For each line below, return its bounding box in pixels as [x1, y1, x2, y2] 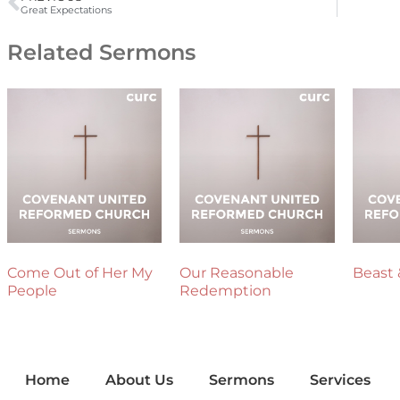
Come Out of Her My [7, 264, 153, 282]
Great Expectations [21, 4, 112, 17]
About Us [105, 371, 173, 389]
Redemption [179, 282, 272, 300]
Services [310, 371, 371, 389]
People [7, 282, 57, 300]
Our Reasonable [179, 264, 295, 282]
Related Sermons [7, 38, 196, 65]
